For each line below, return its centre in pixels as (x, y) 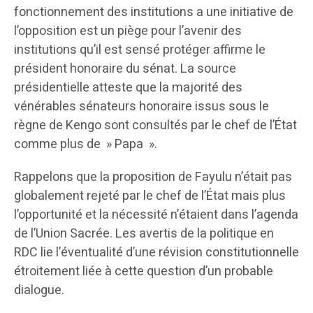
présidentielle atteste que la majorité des (128, 87)
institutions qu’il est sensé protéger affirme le (140, 50)
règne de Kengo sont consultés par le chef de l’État (155, 125)
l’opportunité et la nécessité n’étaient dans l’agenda (156, 214)
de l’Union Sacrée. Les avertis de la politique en (144, 233)
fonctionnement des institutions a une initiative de (154, 12)
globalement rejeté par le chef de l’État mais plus (150, 196)
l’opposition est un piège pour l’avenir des (128, 31)
